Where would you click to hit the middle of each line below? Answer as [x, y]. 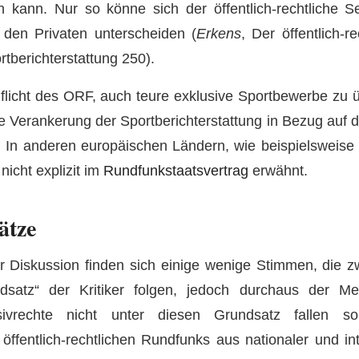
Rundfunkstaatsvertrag [175, 170]
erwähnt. [278, 170]
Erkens [218, 34]
